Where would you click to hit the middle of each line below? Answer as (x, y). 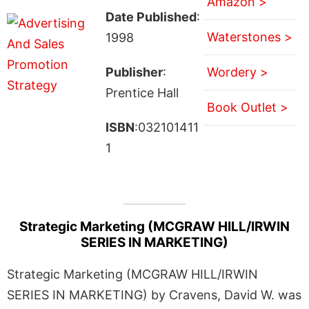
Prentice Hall (142, 92)
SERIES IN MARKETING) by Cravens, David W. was (154, 295)
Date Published (151, 17)
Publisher (134, 72)
